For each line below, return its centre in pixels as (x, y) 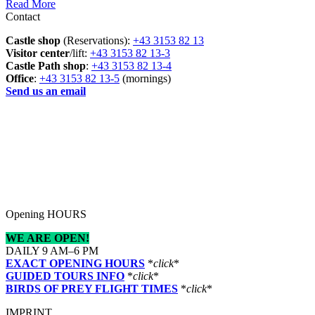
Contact (23, 16)
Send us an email (46, 91)
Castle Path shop (46, 65)
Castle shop (34, 40)
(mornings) (145, 78)
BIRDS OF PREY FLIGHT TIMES (92, 288)
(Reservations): (98, 40)
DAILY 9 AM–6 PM (52, 250)
